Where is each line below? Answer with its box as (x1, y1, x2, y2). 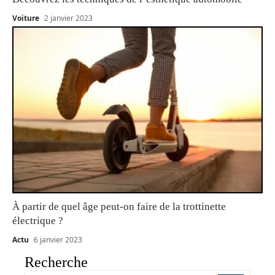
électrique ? (12, 214, 63, 227)
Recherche (25, 254, 88, 270)
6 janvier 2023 (34, 234, 83, 245)
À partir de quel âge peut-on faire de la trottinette (12, 200, 226, 212)
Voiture (12, 13, 39, 24)
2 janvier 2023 (44, 13, 93, 24)
